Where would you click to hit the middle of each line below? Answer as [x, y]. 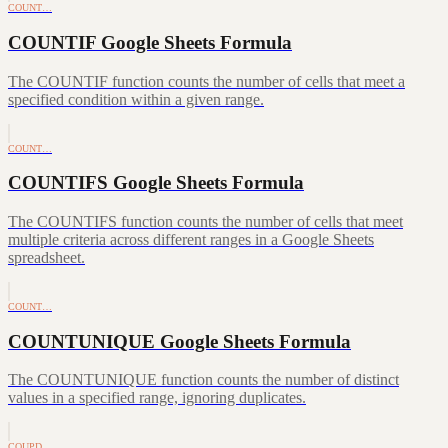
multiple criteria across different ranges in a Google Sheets [191, 239]
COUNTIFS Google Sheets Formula [156, 183]
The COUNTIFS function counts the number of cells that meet [205, 221]
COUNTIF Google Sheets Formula [150, 42]
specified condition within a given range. [136, 99]
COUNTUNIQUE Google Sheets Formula [179, 341]
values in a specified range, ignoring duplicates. [157, 398]
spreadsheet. [46, 257]
